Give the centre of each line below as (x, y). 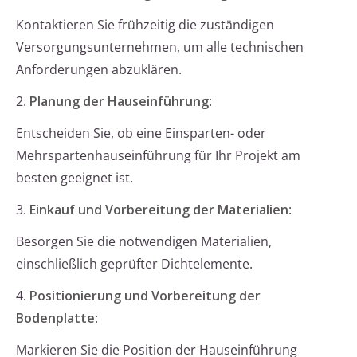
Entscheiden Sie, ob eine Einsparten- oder (141, 133)
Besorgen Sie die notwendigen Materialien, (144, 242)
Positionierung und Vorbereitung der (145, 296)
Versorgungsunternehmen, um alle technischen (160, 47)
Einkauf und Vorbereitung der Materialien (159, 210)
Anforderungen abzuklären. (99, 70)
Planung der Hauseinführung (119, 102)
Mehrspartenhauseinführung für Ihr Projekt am (158, 156)
